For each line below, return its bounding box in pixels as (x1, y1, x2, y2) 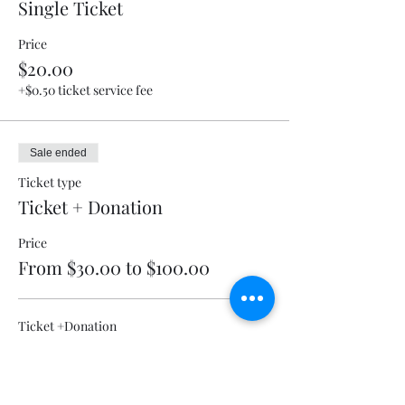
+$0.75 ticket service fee (18, 363, 151, 381)
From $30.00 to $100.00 (18, 254, 210, 279)
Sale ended (30, 146, 87, 159)
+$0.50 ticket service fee (18, 80, 153, 99)
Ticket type (18, 173, 81, 191)
